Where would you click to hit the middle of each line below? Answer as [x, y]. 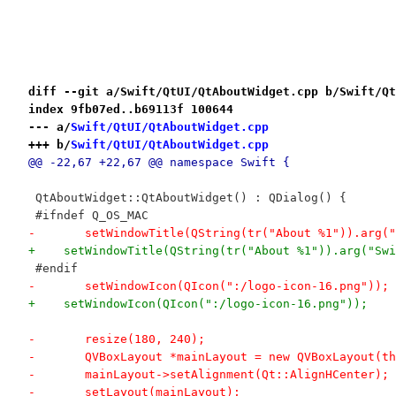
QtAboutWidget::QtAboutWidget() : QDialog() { [187, 197]
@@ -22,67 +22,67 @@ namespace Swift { [159, 162]
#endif [53, 268]
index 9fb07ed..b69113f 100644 [130, 109]
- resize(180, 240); [145, 339]
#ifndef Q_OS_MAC [88, 215]
